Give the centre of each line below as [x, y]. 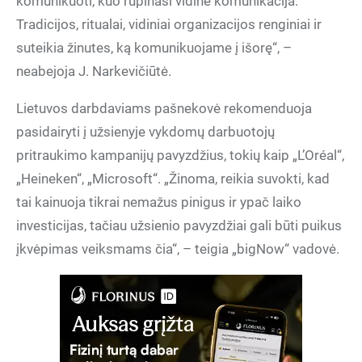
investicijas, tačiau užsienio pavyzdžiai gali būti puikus [179, 225]
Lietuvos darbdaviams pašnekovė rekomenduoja [164, 108]
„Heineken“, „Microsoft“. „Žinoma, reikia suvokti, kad [173, 179]
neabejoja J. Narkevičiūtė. [94, 71]
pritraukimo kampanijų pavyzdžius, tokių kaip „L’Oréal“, [180, 155]
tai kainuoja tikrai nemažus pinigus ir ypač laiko [159, 202]
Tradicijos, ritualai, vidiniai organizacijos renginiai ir [169, 24]
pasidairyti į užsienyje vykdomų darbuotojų [145, 132]
